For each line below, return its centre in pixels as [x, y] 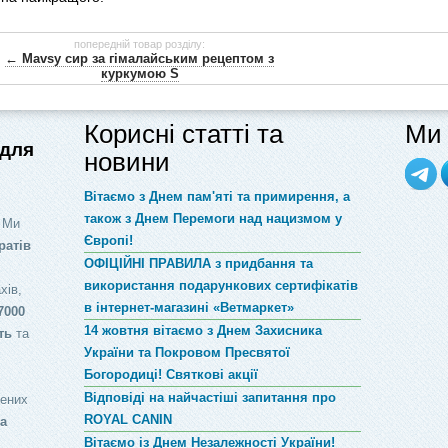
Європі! [108, 241]
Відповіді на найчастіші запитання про [209, 398]
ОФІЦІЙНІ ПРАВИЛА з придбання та [198, 264]
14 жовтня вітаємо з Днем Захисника [202, 331]
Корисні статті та [183, 134]
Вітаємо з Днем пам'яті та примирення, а [216, 197]
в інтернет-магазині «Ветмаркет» [188, 308]
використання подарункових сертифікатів [220, 286]
